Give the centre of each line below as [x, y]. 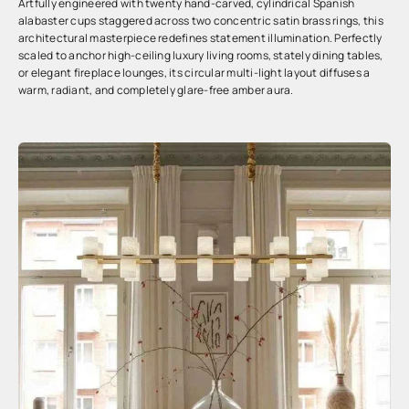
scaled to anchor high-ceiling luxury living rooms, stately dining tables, [201, 55]
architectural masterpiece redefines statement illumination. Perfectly [200, 38]
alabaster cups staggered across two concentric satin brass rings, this [201, 21]
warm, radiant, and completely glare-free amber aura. [156, 90]
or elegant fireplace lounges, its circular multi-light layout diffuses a [194, 73]
